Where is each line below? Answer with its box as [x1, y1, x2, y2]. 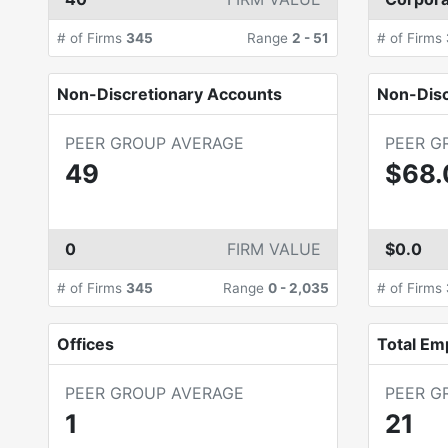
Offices [57, 334, 114, 354]
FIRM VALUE [226, 239, 321, 259]
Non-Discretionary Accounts [57, 84, 282, 104]
